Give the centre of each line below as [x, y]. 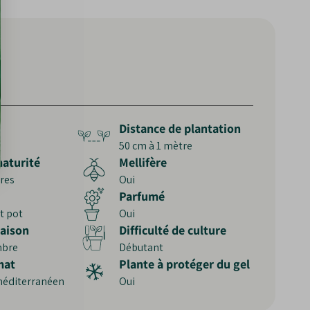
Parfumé [142, 196]
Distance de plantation [180, 128]
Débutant [142, 247]
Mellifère [143, 162]
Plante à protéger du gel [185, 264]
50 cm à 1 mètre [156, 145]
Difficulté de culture [173, 230]
